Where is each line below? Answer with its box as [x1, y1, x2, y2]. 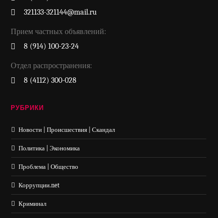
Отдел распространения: [11, 61, 92, 70]
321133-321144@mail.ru [24, 7, 97, 17]
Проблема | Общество [18, 163, 79, 170]
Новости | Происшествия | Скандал [18, 126, 115, 133]
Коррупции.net [18, 181, 60, 189]
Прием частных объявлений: [11, 27, 107, 36]
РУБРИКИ [11, 104, 44, 111]
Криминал [18, 200, 47, 207]
